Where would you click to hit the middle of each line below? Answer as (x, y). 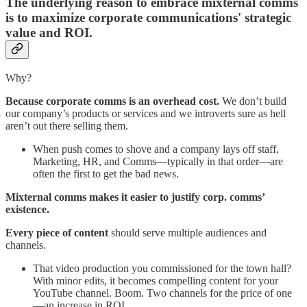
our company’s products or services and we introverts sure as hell (146, 113)
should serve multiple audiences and (187, 232)
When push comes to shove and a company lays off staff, (156, 149)
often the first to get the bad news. (106, 173)
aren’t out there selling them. (67, 125)
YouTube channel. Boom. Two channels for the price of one (162, 293)
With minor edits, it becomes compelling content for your (156, 280)
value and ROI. (49, 33)
